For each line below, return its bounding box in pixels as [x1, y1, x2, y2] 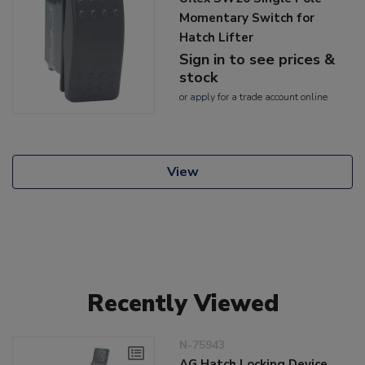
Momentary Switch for [179, 10, 315, 27]
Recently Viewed [86, 287, 279, 319]
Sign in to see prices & [179, 50, 336, 70]
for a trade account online [215, 90, 328, 104]
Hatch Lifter [179, 29, 254, 46]
